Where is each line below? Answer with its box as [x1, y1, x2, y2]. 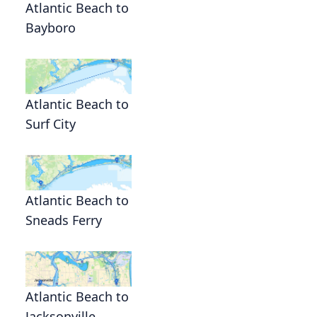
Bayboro [25, 18, 76, 36]
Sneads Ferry [25, 211, 102, 229]
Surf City [25, 115, 76, 132]
